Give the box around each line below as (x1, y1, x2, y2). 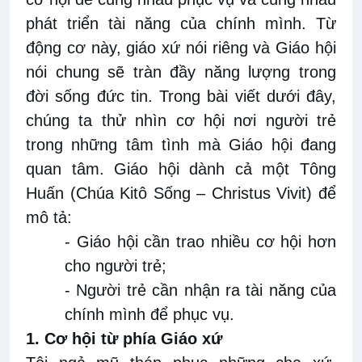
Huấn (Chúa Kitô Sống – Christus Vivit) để (26, 184, 336, 203)
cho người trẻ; (65, 257, 166, 276)
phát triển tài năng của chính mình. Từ (26, 15, 336, 33)
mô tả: (26, 208, 72, 227)
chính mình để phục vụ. (65, 305, 234, 324)
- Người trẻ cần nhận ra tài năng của (65, 281, 336, 300)
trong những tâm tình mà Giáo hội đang (26, 136, 336, 154)
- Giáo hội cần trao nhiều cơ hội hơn (65, 233, 336, 251)
